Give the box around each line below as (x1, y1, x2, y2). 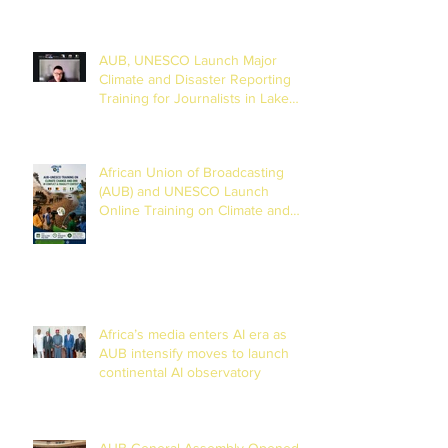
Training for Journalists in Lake (99, 89, 289, 106)
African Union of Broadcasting (99, 163, 284, 180)
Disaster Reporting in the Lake (99, 220, 287, 237)
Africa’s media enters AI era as (99, 325, 287, 342)
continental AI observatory (99, 363, 261, 380)
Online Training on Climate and (99, 201, 290, 218)
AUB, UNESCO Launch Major (99, 51, 277, 68)
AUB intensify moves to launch (99, 344, 289, 361)
